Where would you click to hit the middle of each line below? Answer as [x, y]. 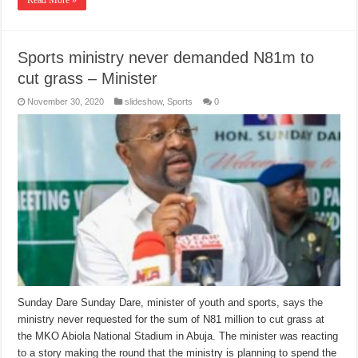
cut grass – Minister [88, 79]
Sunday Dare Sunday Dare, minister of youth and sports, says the [171, 303]
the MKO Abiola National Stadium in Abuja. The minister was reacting [178, 336]
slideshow [144, 102]
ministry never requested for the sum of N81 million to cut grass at [171, 320]
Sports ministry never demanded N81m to [166, 58]
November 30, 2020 [66, 102]
